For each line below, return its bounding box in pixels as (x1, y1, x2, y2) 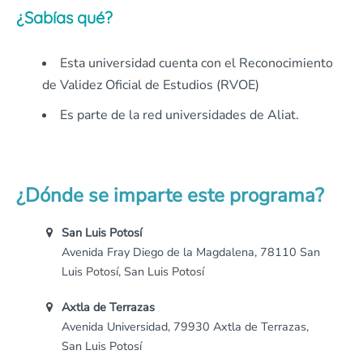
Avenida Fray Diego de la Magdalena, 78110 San (62, 244, 320, 261)
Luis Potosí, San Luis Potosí (62, 263, 204, 280)
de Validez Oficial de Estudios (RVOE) (42, 76, 259, 95)
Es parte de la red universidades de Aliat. (60, 106, 299, 125)
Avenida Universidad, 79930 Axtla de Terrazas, (62, 318, 309, 335)
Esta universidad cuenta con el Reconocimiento (60, 54, 333, 73)
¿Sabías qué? (16, 7, 113, 28)
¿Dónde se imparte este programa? (16, 182, 324, 209)
